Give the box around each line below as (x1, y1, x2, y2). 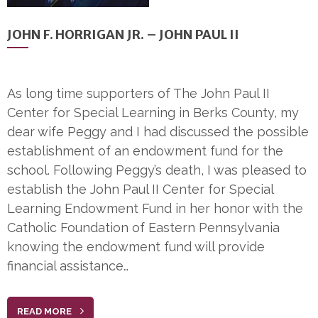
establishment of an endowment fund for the (7, 143, 283, 159)
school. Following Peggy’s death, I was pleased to (7, 163, 307, 178)
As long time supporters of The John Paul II (7, 86, 270, 102)
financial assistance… (7, 258, 128, 274)
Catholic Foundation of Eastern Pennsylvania (7, 220, 280, 236)
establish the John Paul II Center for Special (7, 182, 273, 197)
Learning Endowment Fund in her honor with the (7, 201, 303, 216)
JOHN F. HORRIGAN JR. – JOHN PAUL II (7, 26, 239, 43)
